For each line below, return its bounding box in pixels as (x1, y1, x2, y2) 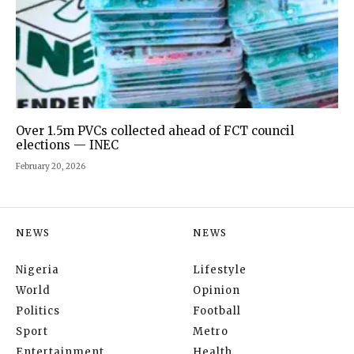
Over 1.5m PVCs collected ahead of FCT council (16, 123, 294, 139)
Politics (16, 304, 60, 318)
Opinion (193, 284, 240, 298)
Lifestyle (193, 263, 247, 277)
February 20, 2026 (16, 161, 85, 172)
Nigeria (16, 263, 59, 277)
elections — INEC (16, 137, 119, 153)
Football (193, 304, 241, 318)
